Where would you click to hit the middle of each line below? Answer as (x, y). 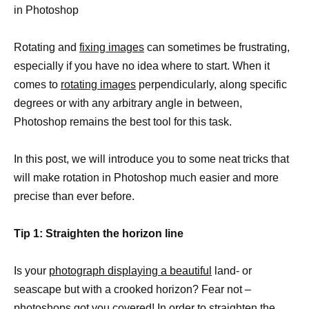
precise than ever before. (74, 197)
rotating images (98, 84)
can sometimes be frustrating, (217, 47)
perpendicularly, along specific (211, 84)
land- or (232, 271)
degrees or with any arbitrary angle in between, (128, 103)
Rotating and (47, 47)
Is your (31, 271)
